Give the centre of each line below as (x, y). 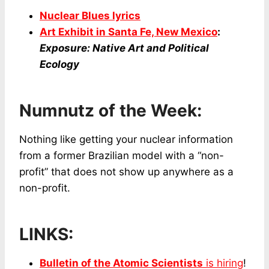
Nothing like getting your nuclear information (126, 139)
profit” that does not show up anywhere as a (126, 171)
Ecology (59, 64)
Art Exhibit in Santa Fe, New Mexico (128, 32)
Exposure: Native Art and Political (124, 48)
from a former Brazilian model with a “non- (122, 155)
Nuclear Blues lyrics (90, 15)
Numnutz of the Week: (110, 110)
